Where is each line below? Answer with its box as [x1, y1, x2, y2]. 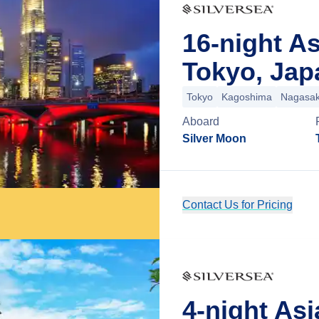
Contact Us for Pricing [182, 199, 293, 211]
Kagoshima [221, 91, 272, 103]
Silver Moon [182, 132, 246, 145]
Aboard [182, 115, 219, 127]
